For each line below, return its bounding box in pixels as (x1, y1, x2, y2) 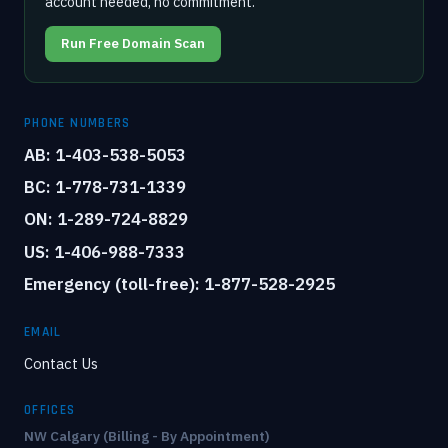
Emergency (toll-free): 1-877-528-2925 (24, 273, 335, 296)
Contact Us (24, 353, 98, 373)
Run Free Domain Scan (61, 35, 205, 53)
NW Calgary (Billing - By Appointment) (24, 426, 270, 445)
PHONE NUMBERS (24, 113, 131, 132)
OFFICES (24, 400, 76, 419)
